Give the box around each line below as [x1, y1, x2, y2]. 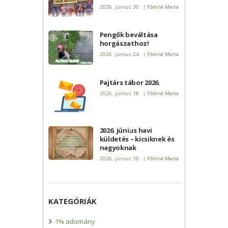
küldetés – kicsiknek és [99, 134, 175, 144]
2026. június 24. [99, 51, 140, 58]
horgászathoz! [99, 39, 149, 48]
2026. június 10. [99, 155, 140, 162]
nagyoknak [99, 142, 136, 152]
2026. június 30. [99, 3, 140, 10]
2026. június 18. [99, 90, 140, 97]
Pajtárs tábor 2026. [99, 77, 160, 87]
